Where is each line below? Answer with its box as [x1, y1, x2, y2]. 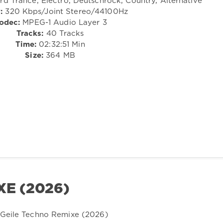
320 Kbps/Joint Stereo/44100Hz [2, 8, 128, 15]
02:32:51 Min [36, 41, 85, 48]
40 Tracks [43, 30, 84, 37]
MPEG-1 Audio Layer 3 [20, 19, 107, 26]
